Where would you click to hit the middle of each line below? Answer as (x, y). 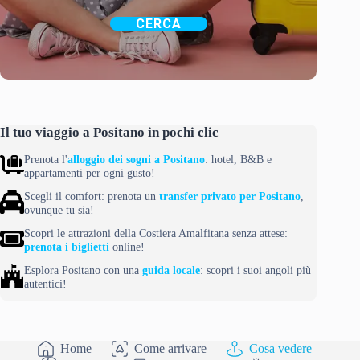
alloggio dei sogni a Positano (136, 159)
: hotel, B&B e (238, 159)
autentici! (45, 283)
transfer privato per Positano (230, 196)
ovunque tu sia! (59, 209)
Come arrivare (170, 348)
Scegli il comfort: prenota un (92, 196)
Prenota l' (46, 159)
